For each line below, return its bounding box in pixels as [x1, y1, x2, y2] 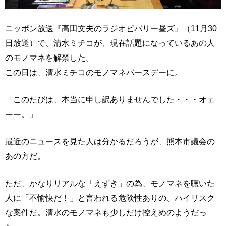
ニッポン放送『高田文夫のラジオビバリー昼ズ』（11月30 [5, 23, 217, 33]
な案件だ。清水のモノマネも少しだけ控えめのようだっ [5, 207, 207, 217]
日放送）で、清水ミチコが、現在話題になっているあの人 [5, 38, 215, 47]
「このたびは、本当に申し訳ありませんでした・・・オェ [5, 94, 215, 104]
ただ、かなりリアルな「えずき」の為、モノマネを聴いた [5, 178, 215, 188]
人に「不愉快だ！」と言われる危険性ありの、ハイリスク [5, 193, 215, 202]
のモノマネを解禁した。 [5, 52, 94, 62]
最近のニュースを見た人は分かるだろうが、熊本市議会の [5, 136, 215, 146]
